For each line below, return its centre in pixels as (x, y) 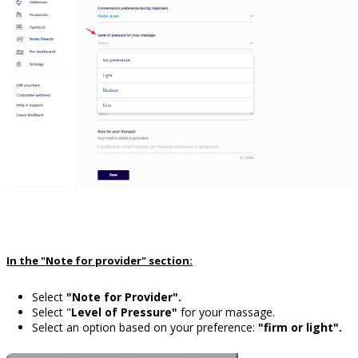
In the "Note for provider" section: (99, 260)
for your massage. (226, 312)
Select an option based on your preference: (143, 327)
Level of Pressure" (124, 312)
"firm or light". (298, 327)
